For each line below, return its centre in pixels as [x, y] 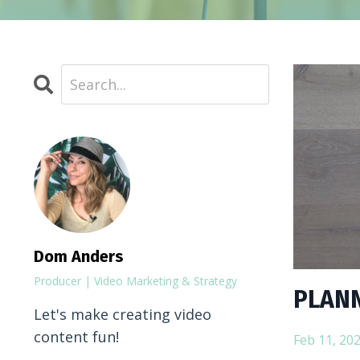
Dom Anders [79, 256]
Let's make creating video [123, 314]
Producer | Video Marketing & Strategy [135, 281]
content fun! [76, 337]
